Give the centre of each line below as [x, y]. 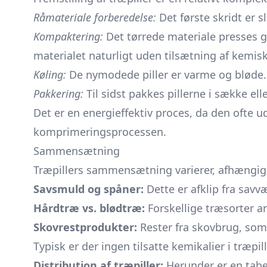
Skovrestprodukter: [85, 227]
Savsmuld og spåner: [89, 189]
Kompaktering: [68, 36]
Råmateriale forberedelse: [95, 17]
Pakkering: [58, 94]
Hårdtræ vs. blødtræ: [89, 208]
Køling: [50, 74]
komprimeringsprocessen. [100, 132]
